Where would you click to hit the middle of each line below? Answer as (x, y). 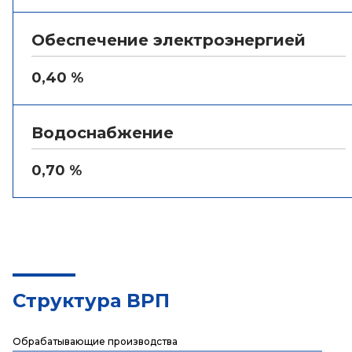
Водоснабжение (103, 133)
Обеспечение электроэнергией (169, 40)
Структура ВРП (91, 301)
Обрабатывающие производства (95, 341)
